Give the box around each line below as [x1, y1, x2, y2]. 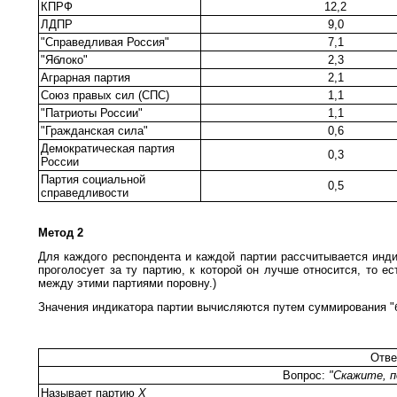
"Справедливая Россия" [41, 35, 169, 49]
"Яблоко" [41, 52, 88, 66]
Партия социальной [41, 172, 145, 186]
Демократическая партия [41, 141, 175, 155]
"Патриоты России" [41, 105, 143, 120]
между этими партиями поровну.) [38, 276, 216, 290]
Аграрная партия [41, 70, 130, 84]
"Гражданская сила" [41, 123, 148, 137]
